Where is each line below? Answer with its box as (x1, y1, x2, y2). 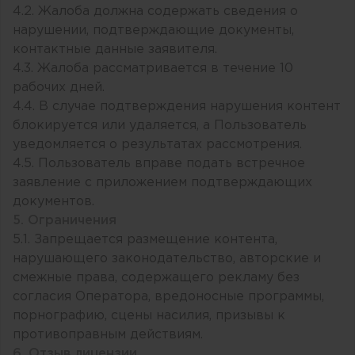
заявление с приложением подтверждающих (13, 176, 312, 189)
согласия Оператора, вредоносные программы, (13, 290, 324, 303)
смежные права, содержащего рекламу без (13, 271, 300, 284)
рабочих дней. (13, 81, 105, 94)
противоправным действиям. (13, 328, 203, 341)
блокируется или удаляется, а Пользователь (13, 119, 307, 132)
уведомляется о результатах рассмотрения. (13, 138, 302, 151)
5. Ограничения (13, 214, 116, 227)
